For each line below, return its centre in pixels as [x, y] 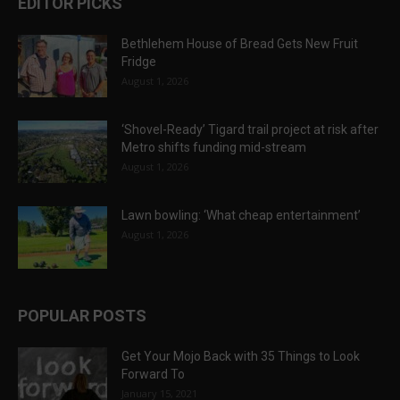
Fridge [139, 62]
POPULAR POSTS [82, 316]
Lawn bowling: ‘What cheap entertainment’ [241, 216]
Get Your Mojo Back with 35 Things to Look [241, 357]
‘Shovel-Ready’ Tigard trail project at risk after [250, 130]
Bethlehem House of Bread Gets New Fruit [240, 44]
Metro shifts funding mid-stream [214, 148]
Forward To [153, 375]
